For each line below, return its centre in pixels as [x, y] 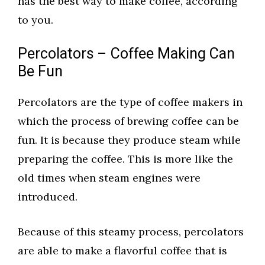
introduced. [48, 197]
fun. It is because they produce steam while [129, 140]
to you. [37, 20]
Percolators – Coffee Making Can [126, 54]
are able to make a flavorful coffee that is [122, 251]
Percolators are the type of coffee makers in [130, 102]
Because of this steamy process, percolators [131, 232]
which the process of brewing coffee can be [128, 121]
